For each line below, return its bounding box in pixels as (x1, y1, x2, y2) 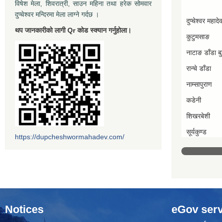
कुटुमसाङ (186, 32, 210, 41)
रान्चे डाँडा (186, 64, 211, 72)
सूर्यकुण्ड (186, 127, 207, 136)
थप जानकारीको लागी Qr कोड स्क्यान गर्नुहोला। (15, 26, 131, 34)
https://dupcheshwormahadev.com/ (15, 132, 124, 141)
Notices (5, 203, 44, 216)
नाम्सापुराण (186, 80, 212, 88)
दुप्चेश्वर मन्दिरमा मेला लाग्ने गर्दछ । (15, 10, 99, 18)
